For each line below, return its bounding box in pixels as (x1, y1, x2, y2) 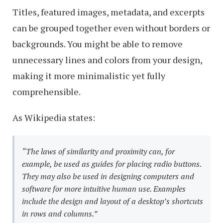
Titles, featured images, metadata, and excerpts (12, 6, 205, 18)
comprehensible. (12, 86, 81, 98)
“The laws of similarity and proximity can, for (22, 146, 175, 157)
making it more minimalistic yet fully (12, 70, 165, 82)
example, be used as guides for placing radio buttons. (22, 158, 201, 169)
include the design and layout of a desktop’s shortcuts (22, 196, 203, 207)
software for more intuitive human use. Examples (22, 183, 186, 194)
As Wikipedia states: (12, 111, 95, 123)
